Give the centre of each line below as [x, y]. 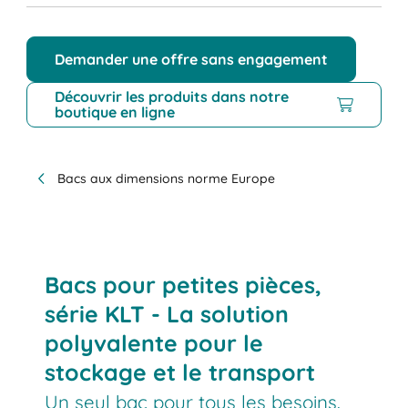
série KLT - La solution [167, 313]
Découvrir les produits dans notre [172, 97]
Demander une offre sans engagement [192, 59]
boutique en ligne [115, 112]
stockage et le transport [180, 372]
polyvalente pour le [154, 342]
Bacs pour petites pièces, [184, 284]
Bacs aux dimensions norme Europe [167, 178]
